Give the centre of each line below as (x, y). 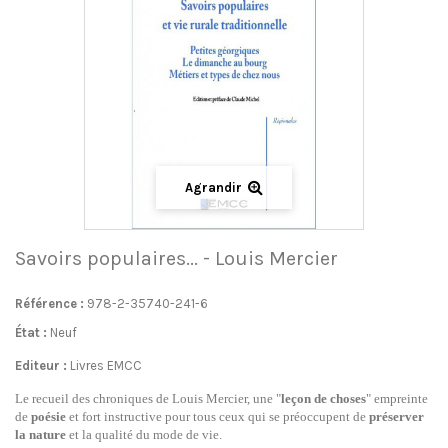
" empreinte (397, 398)
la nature (40, 434)
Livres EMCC (106, 365)
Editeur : (41, 365)
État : (31, 332)
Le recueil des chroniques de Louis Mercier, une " (148, 398)
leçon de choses (323, 398)
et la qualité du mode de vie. (144, 434)
